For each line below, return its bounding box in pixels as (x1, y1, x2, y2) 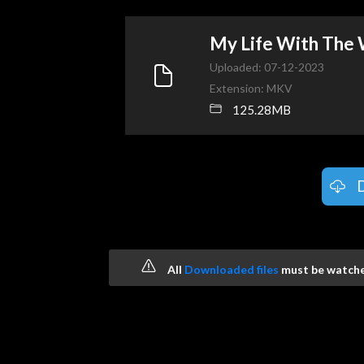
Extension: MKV (210, 81, 293, 95)
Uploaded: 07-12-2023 (210, 60, 325, 74)
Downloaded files (184, 262, 279, 276)
